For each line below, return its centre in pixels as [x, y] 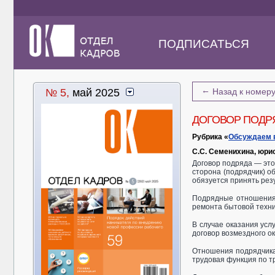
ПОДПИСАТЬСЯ [204, 44]
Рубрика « [210, 137]
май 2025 [95, 93]
